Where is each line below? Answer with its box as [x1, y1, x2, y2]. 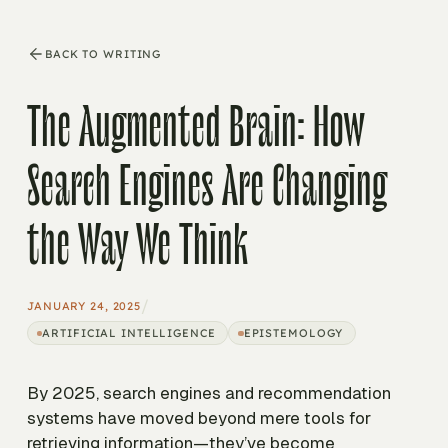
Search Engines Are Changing [27, 163, 387, 212]
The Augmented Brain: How [27, 104, 364, 153]
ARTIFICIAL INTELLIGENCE [42, 325, 216, 340]
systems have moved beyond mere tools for [27, 408, 371, 429]
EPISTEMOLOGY [243, 325, 344, 340]
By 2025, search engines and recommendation [27, 383, 391, 404]
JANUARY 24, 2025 [27, 298, 142, 313]
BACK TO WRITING [45, 46, 162, 61]
